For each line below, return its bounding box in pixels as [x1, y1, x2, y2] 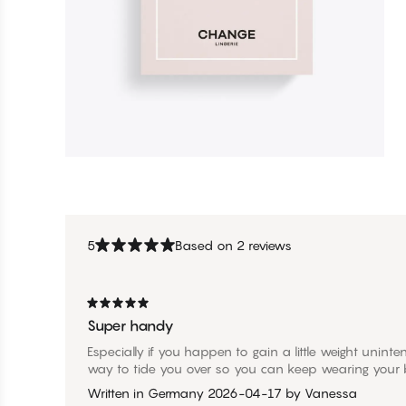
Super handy [87, 315, 174, 334]
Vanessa [304, 384, 357, 401]
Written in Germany [87, 384, 204, 401]
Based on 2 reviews [175, 237, 292, 253]
